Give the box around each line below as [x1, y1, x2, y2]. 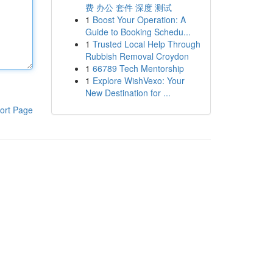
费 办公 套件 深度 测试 [85, 1, 172, 13]
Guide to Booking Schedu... [85, 26, 191, 38]
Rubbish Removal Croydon [85, 50, 189, 62]
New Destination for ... [85, 87, 171, 99]
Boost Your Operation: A [92, 13, 186, 26]
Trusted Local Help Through [92, 38, 200, 50]
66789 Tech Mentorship [92, 62, 184, 74]
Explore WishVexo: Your [92, 74, 185, 87]
